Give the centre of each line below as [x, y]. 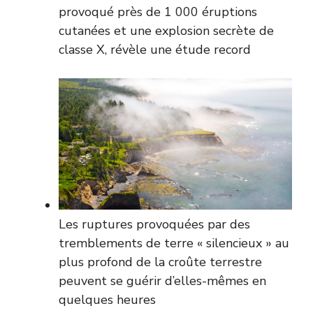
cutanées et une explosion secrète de [166, 30]
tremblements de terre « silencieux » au [174, 243]
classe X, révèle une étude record [155, 49]
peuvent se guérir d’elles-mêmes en [162, 281]
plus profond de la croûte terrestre [160, 262]
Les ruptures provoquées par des [154, 224]
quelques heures [107, 299]
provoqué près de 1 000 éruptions [158, 12]
